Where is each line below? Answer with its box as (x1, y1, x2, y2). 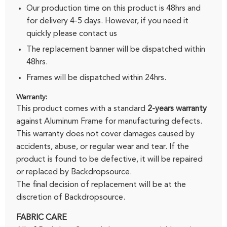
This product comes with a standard (16, 105, 146, 113)
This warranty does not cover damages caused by (16, 130, 195, 139)
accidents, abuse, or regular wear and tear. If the (16, 143, 190, 152)
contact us (79, 29, 118, 38)
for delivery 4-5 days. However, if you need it (26, 17, 189, 25)
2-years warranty (147, 105, 207, 113)
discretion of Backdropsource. (16, 194, 126, 202)
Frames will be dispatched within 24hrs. (26, 74, 167, 83)
